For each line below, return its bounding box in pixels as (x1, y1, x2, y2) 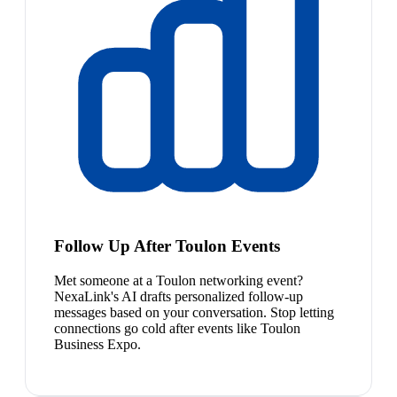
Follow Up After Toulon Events (54, 236, 280, 255)
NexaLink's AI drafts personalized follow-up (54, 288, 303, 304)
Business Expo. (54, 336, 141, 352)
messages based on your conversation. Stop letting (54, 304, 334, 320)
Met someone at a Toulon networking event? (54, 272, 303, 288)
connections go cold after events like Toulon (54, 320, 300, 336)
